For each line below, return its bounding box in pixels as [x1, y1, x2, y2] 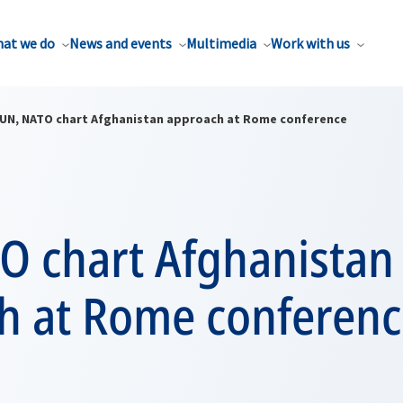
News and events [69, 34, 172, 52]
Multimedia [186, 34, 256, 52]
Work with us [271, 34, 350, 52]
